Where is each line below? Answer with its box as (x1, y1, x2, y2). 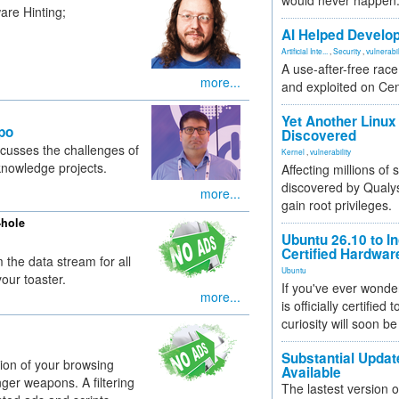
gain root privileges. (281, 196, 392, 214)
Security (333, 45, 361, 56)
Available (281, 362, 341, 382)
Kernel (281, 146, 305, 157)
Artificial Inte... (281, 45, 328, 56)
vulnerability (310, 146, 351, 157)
